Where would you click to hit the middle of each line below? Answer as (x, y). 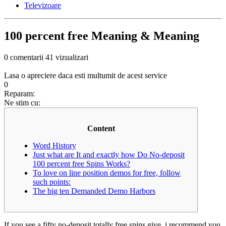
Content (101, 129)
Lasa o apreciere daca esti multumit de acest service (86, 76)
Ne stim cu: (22, 103)
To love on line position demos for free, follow (107, 173)
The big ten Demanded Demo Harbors (94, 191)
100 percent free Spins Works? (81, 164)
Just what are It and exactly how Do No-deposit (109, 155)
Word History (54, 146)
